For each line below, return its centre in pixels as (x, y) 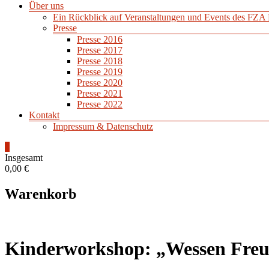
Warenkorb (41, 194)
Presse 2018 (100, 61)
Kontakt (44, 115)
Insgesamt (24, 157)
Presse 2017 (100, 50)
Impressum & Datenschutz (103, 126)
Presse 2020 (100, 82)
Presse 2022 (100, 104)
